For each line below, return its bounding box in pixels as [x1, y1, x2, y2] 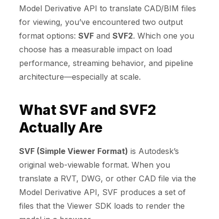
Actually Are [19, 119, 103, 136]
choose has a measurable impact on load [19, 44, 172, 55]
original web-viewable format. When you [19, 160, 170, 170]
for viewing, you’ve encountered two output [19, 17, 183, 27]
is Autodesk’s [128, 146, 179, 156]
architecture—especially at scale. [19, 72, 141, 82]
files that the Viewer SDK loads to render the [19, 201, 185, 211]
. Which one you [133, 31, 194, 41]
